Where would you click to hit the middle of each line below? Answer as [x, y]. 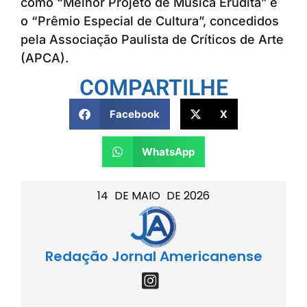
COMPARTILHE [153, 88]
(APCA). [45, 58]
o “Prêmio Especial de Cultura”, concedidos [150, 21]
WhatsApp [169, 151]
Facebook [134, 114]
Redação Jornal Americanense [153, 257]
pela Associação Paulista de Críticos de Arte [152, 39]
